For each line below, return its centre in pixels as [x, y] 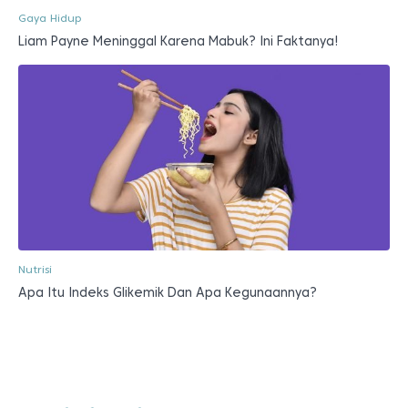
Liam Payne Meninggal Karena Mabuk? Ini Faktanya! [178, 41]
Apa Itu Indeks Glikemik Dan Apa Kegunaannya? [168, 292]
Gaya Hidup [50, 17]
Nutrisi [35, 269]
